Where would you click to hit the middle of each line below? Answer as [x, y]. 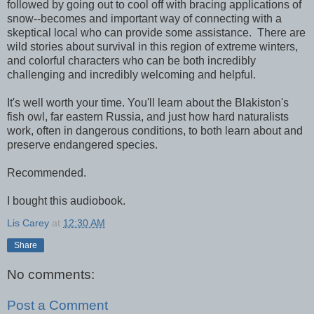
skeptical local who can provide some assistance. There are [156, 32]
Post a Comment [57, 305]
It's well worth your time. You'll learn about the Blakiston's [148, 102]
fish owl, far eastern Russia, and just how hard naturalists [148, 116]
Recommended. [47, 172]
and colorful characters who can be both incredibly [131, 60]
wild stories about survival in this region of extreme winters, [152, 46]
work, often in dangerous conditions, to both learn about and [155, 130]
